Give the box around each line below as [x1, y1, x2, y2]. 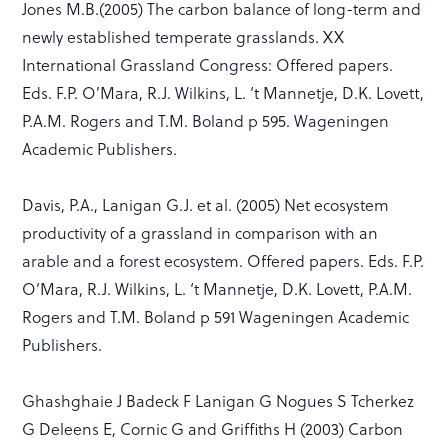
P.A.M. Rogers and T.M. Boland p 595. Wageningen [22, 108, 390, 132]
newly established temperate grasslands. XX [22, 24, 345, 48]
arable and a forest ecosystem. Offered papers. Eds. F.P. [22, 248, 425, 272]
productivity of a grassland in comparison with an [22, 220, 379, 244]
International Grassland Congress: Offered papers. [22, 52, 394, 76]
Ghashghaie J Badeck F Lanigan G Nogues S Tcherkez [22, 388, 415, 412]
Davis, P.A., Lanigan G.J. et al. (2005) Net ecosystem [22, 192, 390, 216]
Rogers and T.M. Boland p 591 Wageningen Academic [22, 304, 410, 328]
